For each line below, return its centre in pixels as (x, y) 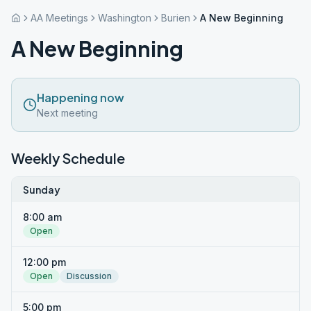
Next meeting (67, 113)
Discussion (89, 276)
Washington (125, 18)
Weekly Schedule (68, 158)
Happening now (81, 98)
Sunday (42, 190)
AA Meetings (59, 18)
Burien (176, 18)
